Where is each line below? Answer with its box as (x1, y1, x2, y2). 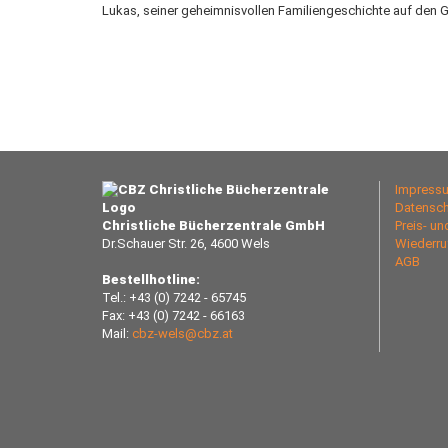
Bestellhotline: (102, 272, 200, 287)
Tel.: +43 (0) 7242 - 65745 (102, 290, 246, 305)
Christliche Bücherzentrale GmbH (102, 218, 325, 233)
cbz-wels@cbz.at (132, 326, 233, 341)
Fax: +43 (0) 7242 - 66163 (102, 308, 245, 323)
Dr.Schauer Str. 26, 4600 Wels (102, 236, 270, 251)
